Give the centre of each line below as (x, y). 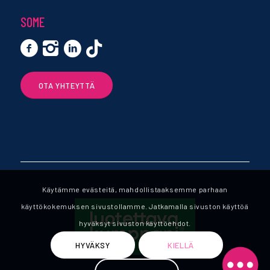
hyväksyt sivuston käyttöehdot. (135, 223)
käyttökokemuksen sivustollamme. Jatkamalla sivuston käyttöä (135, 206)
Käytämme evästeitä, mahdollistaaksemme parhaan (135, 190)
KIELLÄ (181, 246)
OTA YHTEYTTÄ (67, 86)
